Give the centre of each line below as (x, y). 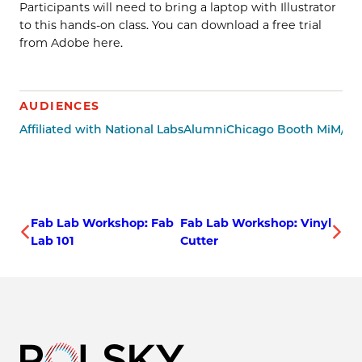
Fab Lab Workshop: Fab (103, 223)
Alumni (205, 129)
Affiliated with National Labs (101, 129)
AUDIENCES (60, 105)
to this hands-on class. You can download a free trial (170, 25)
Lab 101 (53, 241)
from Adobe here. (71, 42)
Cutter (199, 241)
